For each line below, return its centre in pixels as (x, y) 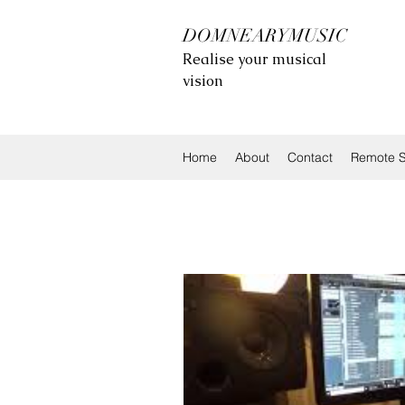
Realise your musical (254, 59)
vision (202, 81)
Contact (310, 157)
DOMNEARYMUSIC (265, 36)
